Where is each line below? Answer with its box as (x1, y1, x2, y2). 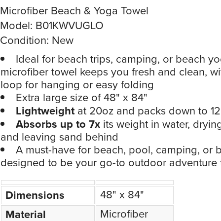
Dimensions (5, 187, 65, 203)
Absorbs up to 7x (16, 116, 100, 132)
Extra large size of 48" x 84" (16, 89, 147, 106)
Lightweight (16, 103, 74, 119)
